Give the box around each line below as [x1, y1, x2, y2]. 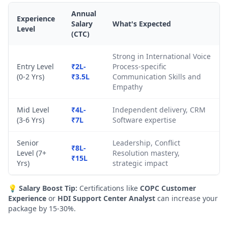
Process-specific [112, 62, 166, 71]
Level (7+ [17, 148, 46, 158]
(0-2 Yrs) [17, 72, 44, 81]
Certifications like [77, 183, 140, 193]
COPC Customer [140, 183, 196, 193]
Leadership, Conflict [112, 138, 180, 148]
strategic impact [112, 158, 168, 168]
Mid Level [17, 105, 49, 115]
